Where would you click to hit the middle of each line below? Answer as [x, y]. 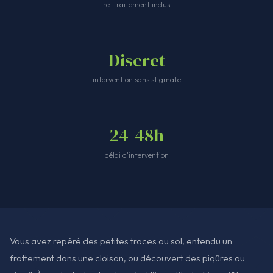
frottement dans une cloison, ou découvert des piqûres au [127, 258]
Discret [136, 60]
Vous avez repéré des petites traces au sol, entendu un [121, 241]
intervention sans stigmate [136, 80]
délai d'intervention [136, 155]
